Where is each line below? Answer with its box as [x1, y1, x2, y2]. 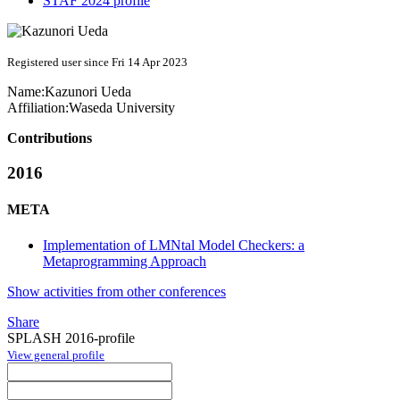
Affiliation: [7, 100, 69, 116]
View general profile [7, 347, 104, 362]
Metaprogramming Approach [43, 253, 206, 269]
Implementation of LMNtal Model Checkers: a [43, 237, 304, 253]
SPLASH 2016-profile [7, 329, 135, 346]
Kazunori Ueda [45, 84, 131, 100]
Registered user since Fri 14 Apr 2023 [7, 55, 187, 70]
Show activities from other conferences [7, 283, 226, 299]
